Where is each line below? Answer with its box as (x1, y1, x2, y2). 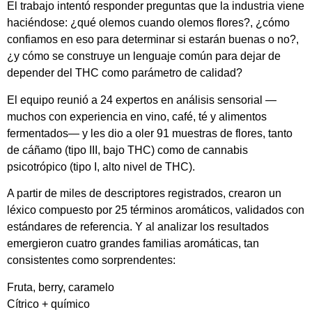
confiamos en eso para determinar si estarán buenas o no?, (7, 33, 299, 46)
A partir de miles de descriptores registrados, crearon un (7, 187, 281, 200)
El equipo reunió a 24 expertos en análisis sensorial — (7, 93, 276, 106)
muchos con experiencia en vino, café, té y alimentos (7, 110, 267, 123)
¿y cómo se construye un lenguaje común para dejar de (7, 50, 281, 63)
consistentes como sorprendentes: (7, 254, 175, 267)
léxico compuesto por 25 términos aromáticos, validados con (7, 204, 304, 217)
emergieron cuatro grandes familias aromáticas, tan (7, 237, 259, 250)
